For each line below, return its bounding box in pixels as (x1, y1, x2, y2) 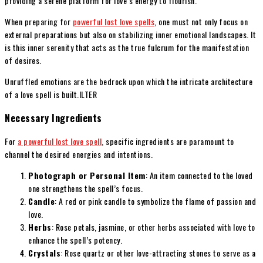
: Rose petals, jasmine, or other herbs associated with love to (51, 221, 255, 234)
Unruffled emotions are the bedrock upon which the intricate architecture (5, 75, 252, 87)
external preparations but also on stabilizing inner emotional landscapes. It (5, 28, 256, 41)
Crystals (28, 247, 60, 259)
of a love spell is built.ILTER (5, 87, 97, 100)
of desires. (5, 53, 42, 66)
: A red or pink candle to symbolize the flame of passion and (55, 195, 256, 208)
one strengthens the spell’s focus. (28, 182, 143, 195)
